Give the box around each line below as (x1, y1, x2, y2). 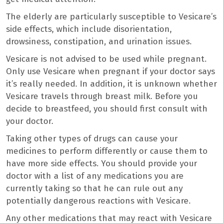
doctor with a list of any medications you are (6, 170, 184, 181)
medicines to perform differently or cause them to (6, 145, 208, 156)
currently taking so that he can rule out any (6, 183, 183, 194)
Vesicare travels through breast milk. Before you (6, 91, 198, 102)
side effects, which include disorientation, (6, 23, 172, 34)
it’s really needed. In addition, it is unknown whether (6, 78, 217, 89)
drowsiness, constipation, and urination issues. (6, 36, 192, 47)
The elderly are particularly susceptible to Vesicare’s (6, 11, 217, 22)
